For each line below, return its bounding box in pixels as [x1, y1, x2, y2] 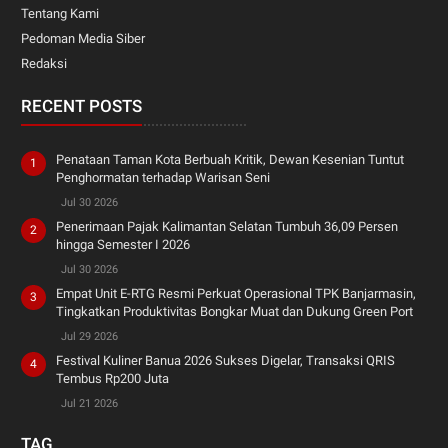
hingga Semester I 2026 [56, 236, 191, 252]
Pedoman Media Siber [21, 30, 146, 46]
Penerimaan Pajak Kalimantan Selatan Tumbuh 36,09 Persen [56, 218, 399, 234]
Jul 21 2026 [61, 396, 119, 410]
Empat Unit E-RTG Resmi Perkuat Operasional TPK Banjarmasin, [56, 285, 417, 301]
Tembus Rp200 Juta [56, 370, 170, 386]
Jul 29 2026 [61, 329, 119, 343]
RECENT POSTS [21, 95, 143, 116]
